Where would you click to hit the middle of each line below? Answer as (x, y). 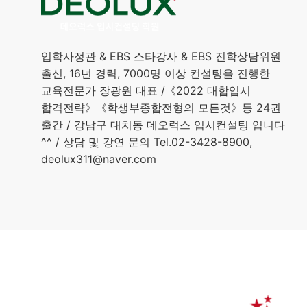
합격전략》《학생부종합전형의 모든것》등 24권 (161, 108)
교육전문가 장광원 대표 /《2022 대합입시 (146, 91)
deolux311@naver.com (99, 159)
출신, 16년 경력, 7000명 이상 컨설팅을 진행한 (156, 74)
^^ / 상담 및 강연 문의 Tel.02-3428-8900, (147, 142)
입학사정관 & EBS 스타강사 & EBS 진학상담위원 (161, 57)
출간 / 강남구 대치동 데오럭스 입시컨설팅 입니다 (163, 125)
